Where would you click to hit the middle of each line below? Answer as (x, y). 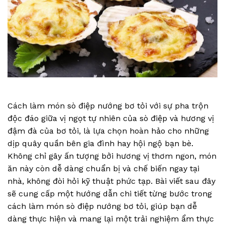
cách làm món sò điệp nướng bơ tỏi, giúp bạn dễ (102, 206)
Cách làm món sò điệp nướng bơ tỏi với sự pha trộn (108, 105)
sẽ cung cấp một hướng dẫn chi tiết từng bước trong (110, 193)
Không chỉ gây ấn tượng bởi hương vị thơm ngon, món (112, 156)
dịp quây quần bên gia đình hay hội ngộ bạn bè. (100, 143)
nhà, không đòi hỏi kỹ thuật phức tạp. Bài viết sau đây (111, 181)
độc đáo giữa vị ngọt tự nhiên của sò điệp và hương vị (111, 118)
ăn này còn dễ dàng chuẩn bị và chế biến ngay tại (103, 168)
